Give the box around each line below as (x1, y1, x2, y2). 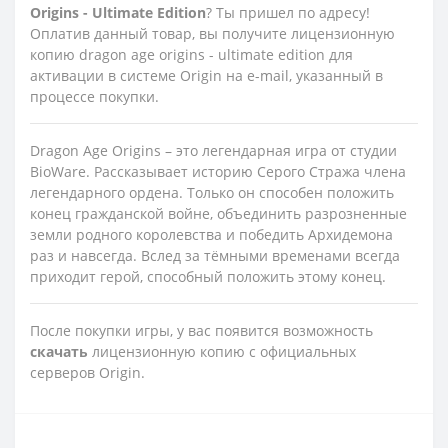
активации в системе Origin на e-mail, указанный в (30, 65, 383, 85)
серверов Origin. (30, 362, 145, 382)
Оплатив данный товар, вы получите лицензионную (30, 23, 395, 43)
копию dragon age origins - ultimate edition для (30, 44, 353, 64)
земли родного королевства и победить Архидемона (30, 224, 393, 244)
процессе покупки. (30, 86, 159, 106)
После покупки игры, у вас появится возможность (30, 320, 373, 340)
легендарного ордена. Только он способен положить (30, 182, 394, 202)
